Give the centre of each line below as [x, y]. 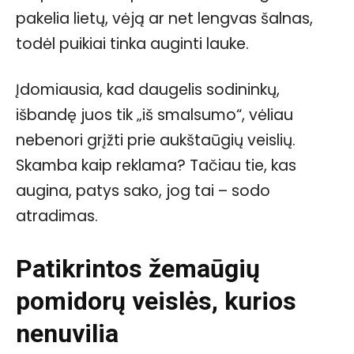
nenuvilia [67, 333]
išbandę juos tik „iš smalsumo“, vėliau [154, 115]
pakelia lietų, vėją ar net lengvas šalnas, [164, 18]
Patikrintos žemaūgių [138, 268]
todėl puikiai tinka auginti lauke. [132, 43]
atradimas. [57, 216]
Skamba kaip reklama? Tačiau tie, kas [156, 165]
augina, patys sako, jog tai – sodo [143, 190]
